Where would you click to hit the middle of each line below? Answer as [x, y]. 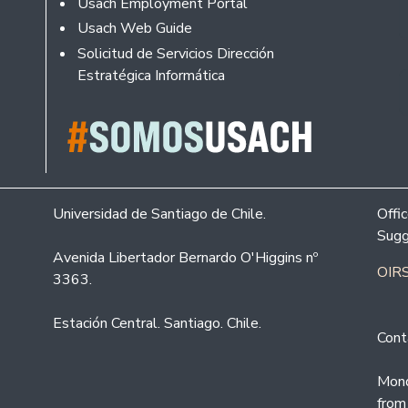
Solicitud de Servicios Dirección [175, 53]
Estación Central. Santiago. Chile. [157, 324]
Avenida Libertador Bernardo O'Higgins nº [185, 258]
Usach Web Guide [134, 29]
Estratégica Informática [151, 75]
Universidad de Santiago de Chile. [159, 214]
